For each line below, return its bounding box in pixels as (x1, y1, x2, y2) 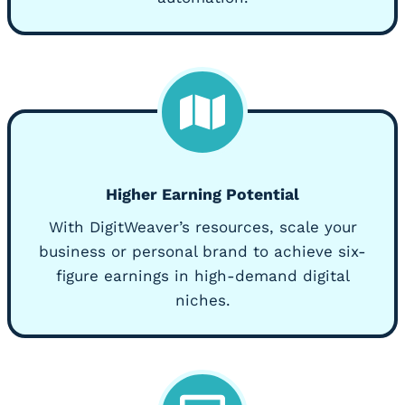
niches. (174, 291, 231, 310)
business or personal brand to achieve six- (39, 242, 366, 261)
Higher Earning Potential (106, 185, 299, 204)
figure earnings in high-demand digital (55, 267, 350, 286)
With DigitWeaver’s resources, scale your (48, 218, 357, 237)
